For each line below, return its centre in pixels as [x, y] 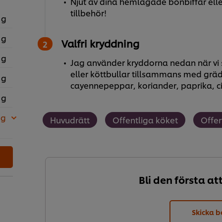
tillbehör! [88, 13]
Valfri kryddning [100, 43]
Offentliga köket [145, 120]
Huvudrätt [70, 120]
